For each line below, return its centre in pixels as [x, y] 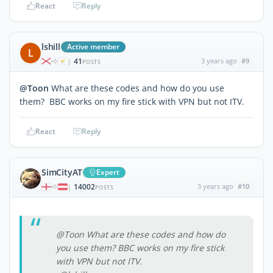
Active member [93, 46]
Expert [108, 172]
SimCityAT [62, 172]
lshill [51, 46]
